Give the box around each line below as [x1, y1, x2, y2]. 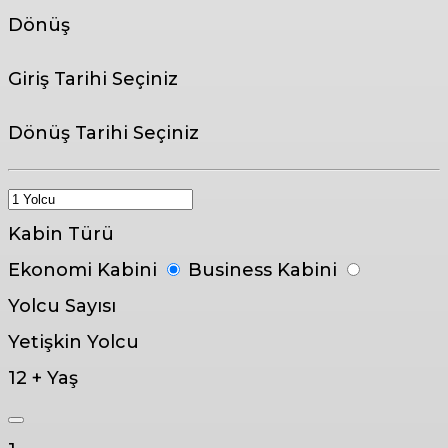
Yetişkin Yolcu [8, 330, 139, 353]
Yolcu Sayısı [8, 294, 116, 317]
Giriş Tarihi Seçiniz [8, 67, 178, 90]
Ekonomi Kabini [8, 258, 162, 281]
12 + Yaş [8, 366, 78, 389]
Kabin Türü [8, 222, 114, 245]
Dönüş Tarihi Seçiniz [8, 121, 199, 144]
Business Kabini [188, 258, 342, 281]
